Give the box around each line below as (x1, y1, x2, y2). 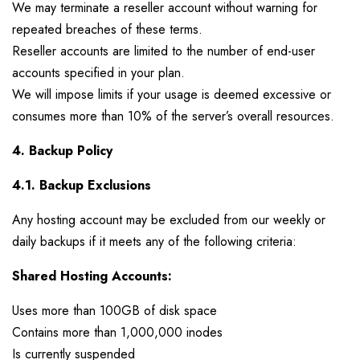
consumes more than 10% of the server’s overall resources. (12, 107, 334, 125)
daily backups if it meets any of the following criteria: (12, 232, 297, 251)
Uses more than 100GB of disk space (12, 301, 217, 320)
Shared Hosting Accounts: (12, 267, 172, 285)
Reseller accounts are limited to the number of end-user (12, 42, 315, 60)
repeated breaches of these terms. (12, 20, 202, 39)
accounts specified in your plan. (12, 63, 185, 82)
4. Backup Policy (12, 141, 112, 160)
